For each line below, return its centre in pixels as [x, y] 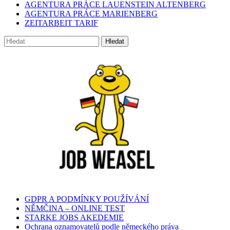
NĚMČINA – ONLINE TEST [75, 208]
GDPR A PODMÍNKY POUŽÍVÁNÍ [87, 199]
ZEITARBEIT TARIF [61, 23]
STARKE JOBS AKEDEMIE [74, 217]
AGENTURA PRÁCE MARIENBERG [91, 13]
